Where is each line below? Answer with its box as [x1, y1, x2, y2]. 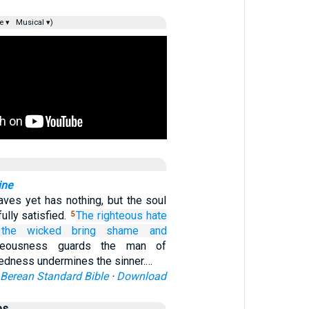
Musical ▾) [13, 18, 53, 27]
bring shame [72, 224, 139, 237]
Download [117, 270, 167, 283]
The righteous [76, 209, 143, 222]
